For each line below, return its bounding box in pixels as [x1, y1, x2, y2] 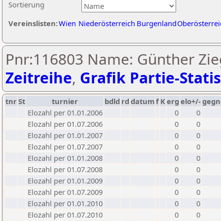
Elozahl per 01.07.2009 [28, 187, 103, 197]
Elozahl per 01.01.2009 [28, 176, 103, 185]
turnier [52, 96, 78, 106]
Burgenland [137, 18, 177, 28]
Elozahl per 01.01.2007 [28, 130, 103, 140]
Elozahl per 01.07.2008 [28, 164, 103, 174]
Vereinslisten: [8, 18, 58, 28]
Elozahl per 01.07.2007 [28, 142, 103, 151]
